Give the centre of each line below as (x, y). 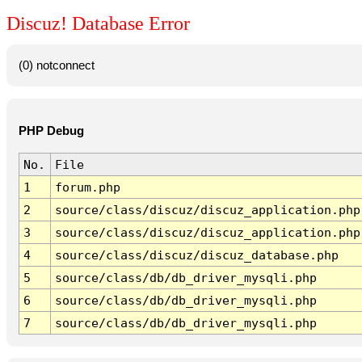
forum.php (87, 187)
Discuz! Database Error (98, 24)
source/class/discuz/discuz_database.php (196, 255)
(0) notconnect (56, 65)
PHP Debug (51, 131)
